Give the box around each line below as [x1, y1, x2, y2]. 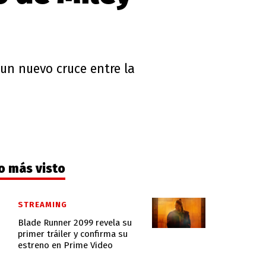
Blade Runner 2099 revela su [17, 217, 132, 228]
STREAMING [17, 200, 67, 210]
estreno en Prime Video [17, 239, 113, 251]
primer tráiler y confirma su [17, 228, 128, 239]
